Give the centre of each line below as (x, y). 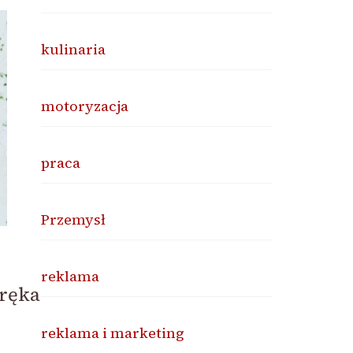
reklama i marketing (113, 333)
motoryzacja (85, 106)
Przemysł (74, 219)
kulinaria (74, 49)
